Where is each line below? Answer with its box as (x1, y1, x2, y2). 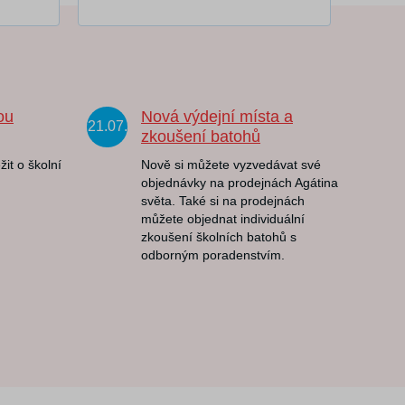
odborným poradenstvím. (141, 248, 285, 262)
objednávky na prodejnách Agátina (141, 175, 338, 190)
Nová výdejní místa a (141, 108, 293, 126)
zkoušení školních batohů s (141, 230, 297, 244)
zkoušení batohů (141, 127, 260, 146)
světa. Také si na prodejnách (141, 193, 305, 208)
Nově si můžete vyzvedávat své (141, 157, 321, 172)
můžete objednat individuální (141, 212, 305, 226)
